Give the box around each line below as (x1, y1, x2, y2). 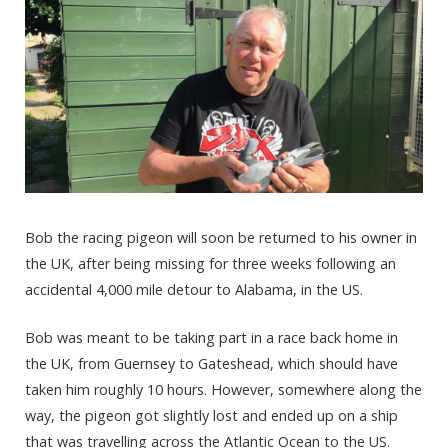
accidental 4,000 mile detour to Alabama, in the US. (25, 279, 363, 299)
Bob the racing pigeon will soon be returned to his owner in (25, 227, 417, 247)
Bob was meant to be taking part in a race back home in (25, 328, 398, 348)
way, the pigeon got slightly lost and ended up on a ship (25, 406, 398, 426)
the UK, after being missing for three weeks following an (25, 253, 396, 273)
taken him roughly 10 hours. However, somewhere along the (25, 380, 422, 400)
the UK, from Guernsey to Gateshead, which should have (25, 354, 398, 374)
